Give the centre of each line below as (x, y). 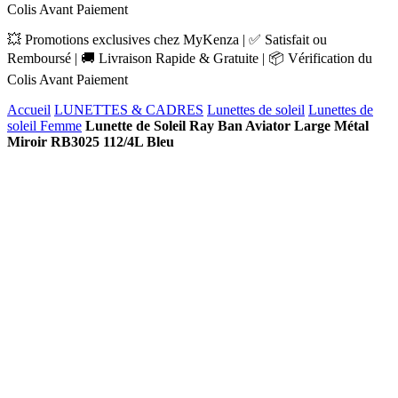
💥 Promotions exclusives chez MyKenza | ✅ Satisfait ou (167, 40)
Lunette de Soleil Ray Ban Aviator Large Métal (227, 126)
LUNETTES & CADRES (129, 110)
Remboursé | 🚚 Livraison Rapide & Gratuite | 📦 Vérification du (190, 58)
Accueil (29, 110)
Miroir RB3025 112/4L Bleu (91, 142)
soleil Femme (44, 126)
